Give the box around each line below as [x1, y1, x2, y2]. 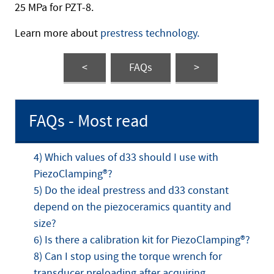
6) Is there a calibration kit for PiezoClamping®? [34, 232, 250, 247]
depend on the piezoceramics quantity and [34, 199, 231, 214]
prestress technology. [100, 26, 199, 40]
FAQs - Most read [29, 109, 149, 133]
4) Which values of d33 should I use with [34, 150, 218, 165]
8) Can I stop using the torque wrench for [34, 249, 222, 264]
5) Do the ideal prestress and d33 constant [34, 183, 229, 198]
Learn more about [15, 26, 100, 40]
